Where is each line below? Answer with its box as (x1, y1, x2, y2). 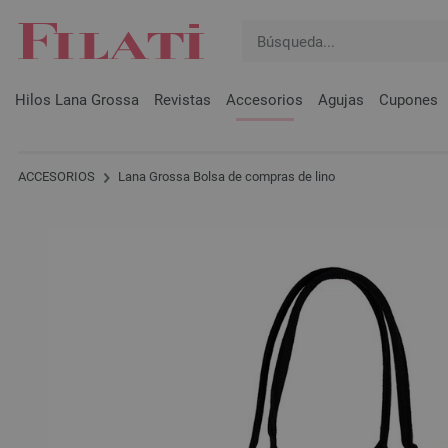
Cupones (379, 91, 438, 109)
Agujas (318, 91, 364, 109)
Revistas (154, 91, 211, 109)
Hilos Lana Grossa (15, 91, 139, 109)
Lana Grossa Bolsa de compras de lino (115, 169, 335, 185)
